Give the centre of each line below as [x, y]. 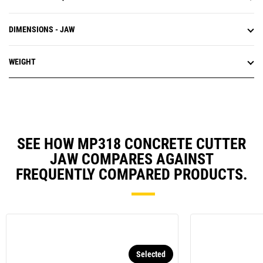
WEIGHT [22, 62]
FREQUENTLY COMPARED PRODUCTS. [131, 175]
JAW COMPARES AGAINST [131, 159]
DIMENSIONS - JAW [42, 30]
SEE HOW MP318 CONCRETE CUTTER [131, 144]
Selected [151, 254]
